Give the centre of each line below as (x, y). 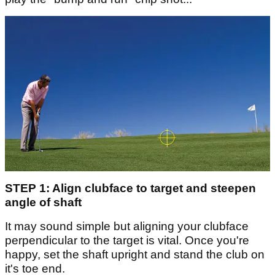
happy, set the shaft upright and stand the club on (135, 255)
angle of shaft (43, 203)
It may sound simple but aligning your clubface (127, 227)
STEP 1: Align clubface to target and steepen (130, 188)
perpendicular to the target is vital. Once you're (127, 241)
